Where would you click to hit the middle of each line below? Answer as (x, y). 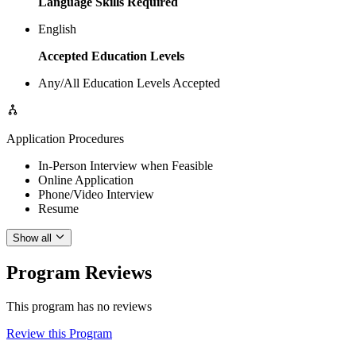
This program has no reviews (79, 307)
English (57, 29)
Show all (32, 238)
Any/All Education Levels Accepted (129, 83)
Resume (58, 208)
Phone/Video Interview (96, 194)
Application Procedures (65, 138)
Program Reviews (79, 273)
